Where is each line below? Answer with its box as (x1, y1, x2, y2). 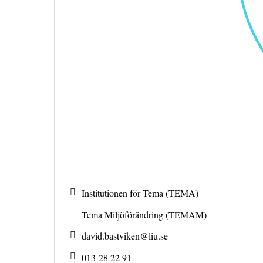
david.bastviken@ (82, 230, 149, 242)
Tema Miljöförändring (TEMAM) (82, 208, 207, 221)
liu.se (149, 230, 168, 242)
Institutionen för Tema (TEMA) (82, 187, 198, 200)
